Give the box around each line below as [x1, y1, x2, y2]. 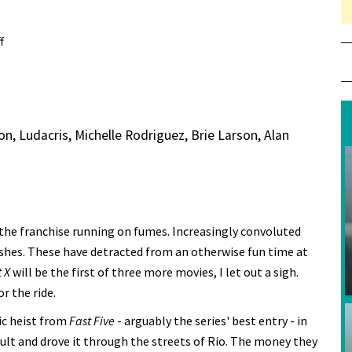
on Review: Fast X [4, 34, 93, 49]
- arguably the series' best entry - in [117, 313, 307, 328]
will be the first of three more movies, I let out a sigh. [10, 264, 299, 280]
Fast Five [69, 313, 117, 328]
